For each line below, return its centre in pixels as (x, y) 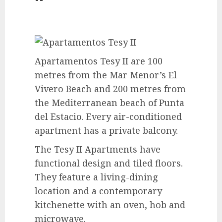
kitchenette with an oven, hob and (110, 205)
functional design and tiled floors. (109, 163)
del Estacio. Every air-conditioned (108, 116)
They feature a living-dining (96, 177)
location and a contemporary (98, 191)
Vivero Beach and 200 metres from (110, 89)
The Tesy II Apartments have (98, 149)
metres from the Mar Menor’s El (106, 75)
